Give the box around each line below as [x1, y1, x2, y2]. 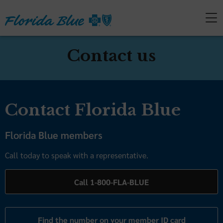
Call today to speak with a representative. [5, 150, 148, 160]
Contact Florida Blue [5, 100, 181, 120]
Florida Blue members [5, 128, 103, 141]
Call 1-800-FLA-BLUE [74, 176, 149, 187]
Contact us [67, 46, 156, 66]
